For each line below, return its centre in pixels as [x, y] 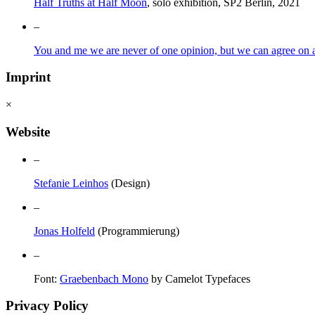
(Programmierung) [137, 231]
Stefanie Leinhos [71, 183]
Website [28, 131]
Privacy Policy [47, 306]
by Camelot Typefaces [199, 278]
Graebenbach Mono [104, 278]
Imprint [28, 77]
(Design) [129, 183]
